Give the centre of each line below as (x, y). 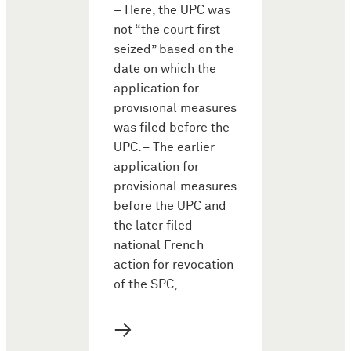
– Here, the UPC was (172, 11)
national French (159, 246)
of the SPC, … (152, 285)
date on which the (165, 70)
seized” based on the (174, 50)
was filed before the (172, 128)
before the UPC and (170, 207)
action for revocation (174, 266)
